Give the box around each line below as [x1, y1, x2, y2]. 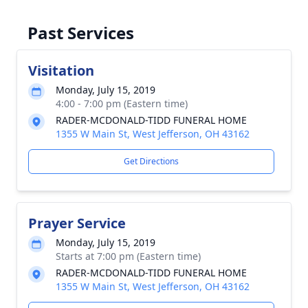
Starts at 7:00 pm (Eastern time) [56, 250, 201, 263]
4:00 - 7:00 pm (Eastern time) [56, 97, 188, 110]
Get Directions [124, 155, 179, 167]
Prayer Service [28, 214, 126, 232]
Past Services [27, 21, 134, 44]
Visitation [28, 61, 94, 80]
